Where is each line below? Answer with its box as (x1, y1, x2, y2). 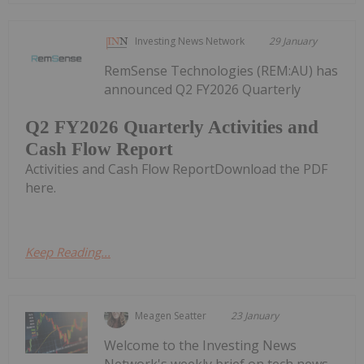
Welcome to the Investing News (104, 336, 297, 354)
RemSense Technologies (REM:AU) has (104, 62, 339, 80)
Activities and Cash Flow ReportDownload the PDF (25, 159, 327, 178)
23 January (231, 308, 279, 323)
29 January (269, 34, 318, 49)
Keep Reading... (25, 243, 110, 260)
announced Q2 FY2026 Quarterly (104, 80, 301, 99)
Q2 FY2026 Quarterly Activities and (25, 116, 318, 137)
